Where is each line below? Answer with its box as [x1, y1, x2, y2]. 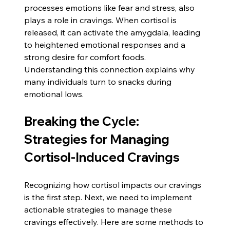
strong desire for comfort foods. [24, 51, 148, 62]
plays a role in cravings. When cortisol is [24, 14, 179, 25]
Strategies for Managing [24, 131, 172, 147]
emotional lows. [24, 88, 84, 99]
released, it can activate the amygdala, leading [24, 27, 203, 37]
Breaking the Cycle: [24, 113, 142, 129]
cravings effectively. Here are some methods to [24, 216, 206, 227]
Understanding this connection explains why [24, 64, 198, 74]
